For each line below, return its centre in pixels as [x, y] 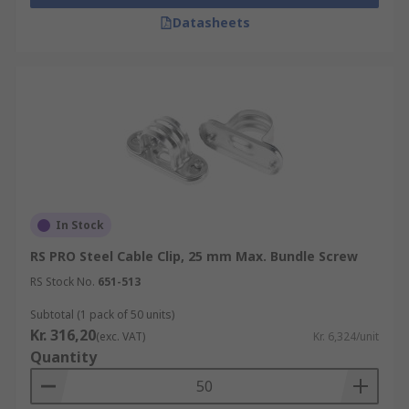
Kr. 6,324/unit [346, 336]
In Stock [80, 225]
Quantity [63, 357]
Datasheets [211, 22]
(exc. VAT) [121, 336]
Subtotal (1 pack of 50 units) [102, 315]
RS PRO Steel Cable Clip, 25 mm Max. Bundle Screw [194, 256]
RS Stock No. [63, 282]
